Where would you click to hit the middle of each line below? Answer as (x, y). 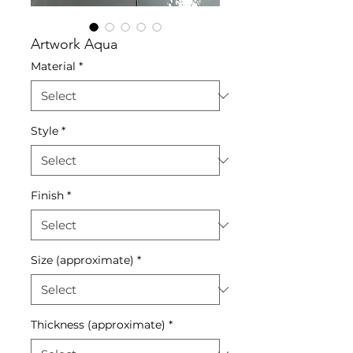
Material (53, 66)
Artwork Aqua (74, 44)
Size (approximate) (82, 260)
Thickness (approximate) (98, 325)
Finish (47, 195)
